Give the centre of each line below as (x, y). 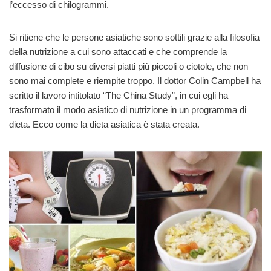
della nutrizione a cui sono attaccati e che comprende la (118, 52)
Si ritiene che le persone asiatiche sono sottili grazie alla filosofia (134, 38)
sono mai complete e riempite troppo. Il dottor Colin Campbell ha (135, 81)
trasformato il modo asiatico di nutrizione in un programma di (128, 110)
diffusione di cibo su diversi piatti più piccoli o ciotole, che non (129, 67)
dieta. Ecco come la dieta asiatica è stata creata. (104, 125)
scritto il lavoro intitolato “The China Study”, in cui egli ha (119, 96)
